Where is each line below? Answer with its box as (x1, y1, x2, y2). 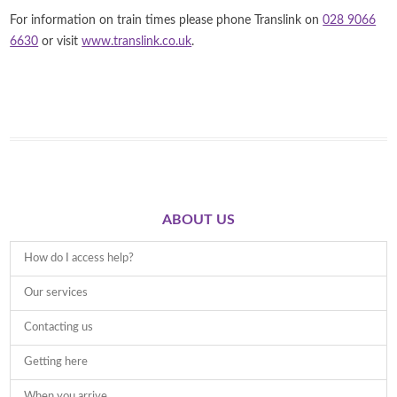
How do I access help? (24, 253, 135, 265)
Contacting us (24, 322, 94, 334)
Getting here (24, 356, 89, 369)
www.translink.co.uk (82, 35, 192, 49)
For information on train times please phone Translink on (10, 14, 323, 27)
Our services (24, 287, 89, 300)
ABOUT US (162, 213, 235, 228)
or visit (38, 35, 82, 49)
